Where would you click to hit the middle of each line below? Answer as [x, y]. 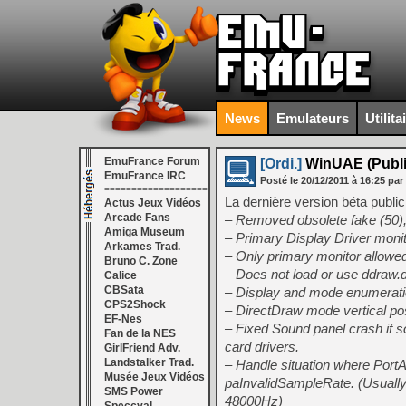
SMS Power [134, 391]
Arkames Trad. [142, 246]
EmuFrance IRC [145, 176]
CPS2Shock [135, 304]
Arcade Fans [137, 217]
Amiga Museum [145, 232]
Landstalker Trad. [149, 362]
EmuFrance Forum [152, 161]
